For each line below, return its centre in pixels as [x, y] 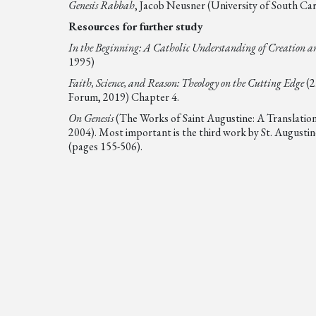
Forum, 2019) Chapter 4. [124, 97]
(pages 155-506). [106, 146]
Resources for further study [136, 26]
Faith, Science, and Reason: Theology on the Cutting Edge [187, 83]
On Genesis [91, 118]
